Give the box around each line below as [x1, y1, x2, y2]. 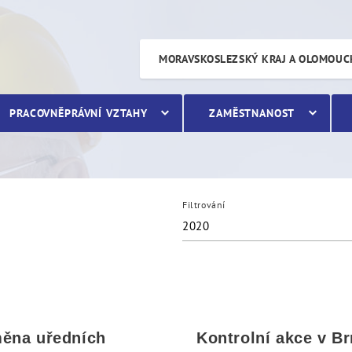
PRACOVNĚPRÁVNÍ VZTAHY [9, 106, 148, 120]
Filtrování [182, 199, 225, 211]
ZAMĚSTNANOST [209, 106, 295, 120]
